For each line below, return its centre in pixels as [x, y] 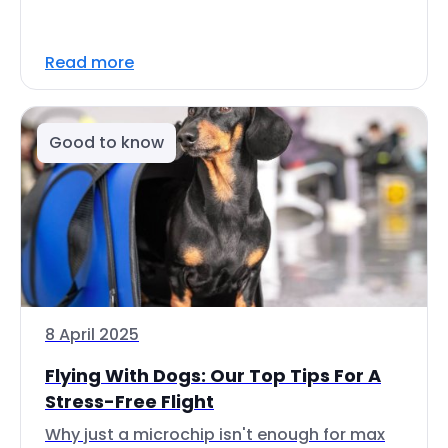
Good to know [106, 142]
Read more [89, 62]
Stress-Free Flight [129, 401]
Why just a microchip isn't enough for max [215, 434]
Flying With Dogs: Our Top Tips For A [213, 375]
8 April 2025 [92, 334]
